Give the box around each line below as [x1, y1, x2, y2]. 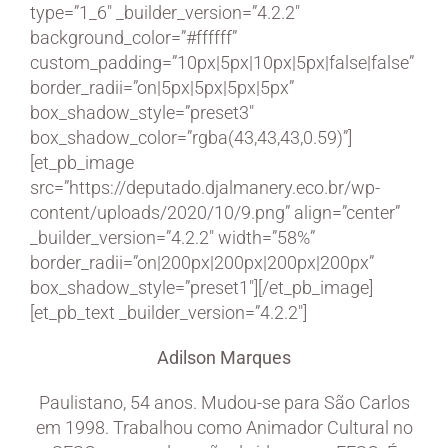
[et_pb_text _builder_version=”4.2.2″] [30, 301, 307, 323]
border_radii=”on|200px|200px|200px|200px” [30, 251, 374, 273]
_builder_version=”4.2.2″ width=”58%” [30, 226, 315, 248]
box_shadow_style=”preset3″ [30, 101, 254, 123]
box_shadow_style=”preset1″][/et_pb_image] [30, 276, 373, 298]
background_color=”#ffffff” [30, 26, 237, 48]
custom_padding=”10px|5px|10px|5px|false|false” [30, 51, 414, 73]
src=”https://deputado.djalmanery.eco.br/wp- [30, 176, 380, 198]
